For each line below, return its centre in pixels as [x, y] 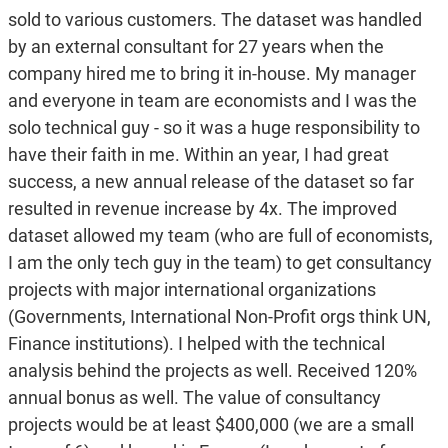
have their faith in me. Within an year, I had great [198, 155]
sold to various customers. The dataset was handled [214, 20]
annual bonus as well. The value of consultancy [194, 398]
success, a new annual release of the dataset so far [210, 182]
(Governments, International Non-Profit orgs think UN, [219, 317]
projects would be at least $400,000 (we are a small [210, 425]
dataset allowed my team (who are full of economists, [220, 236]
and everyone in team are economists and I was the [212, 101]
